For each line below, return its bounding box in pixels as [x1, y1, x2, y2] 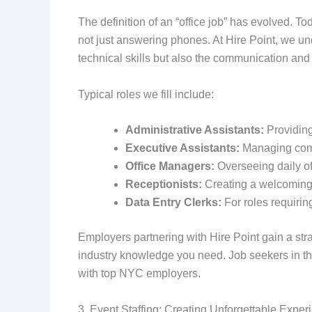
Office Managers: [125, 160, 214, 173]
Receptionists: [125, 178, 202, 191]
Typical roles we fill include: [78, 88, 214, 100]
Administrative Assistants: [125, 124, 264, 136]
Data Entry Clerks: [125, 196, 221, 209]
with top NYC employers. [78, 267, 201, 280]
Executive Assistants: [125, 142, 240, 155]
